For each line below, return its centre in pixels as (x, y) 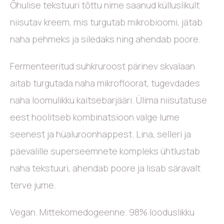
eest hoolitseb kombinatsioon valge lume (95, 117)
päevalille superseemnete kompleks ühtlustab (105, 151)
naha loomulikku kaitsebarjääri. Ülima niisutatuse (108, 100)
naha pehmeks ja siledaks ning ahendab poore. (105, 39)
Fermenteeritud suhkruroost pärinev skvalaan (102, 66)
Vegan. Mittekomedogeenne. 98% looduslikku (102, 212)
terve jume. (33, 185)
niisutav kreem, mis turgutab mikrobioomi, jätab (106, 22)
